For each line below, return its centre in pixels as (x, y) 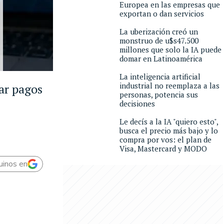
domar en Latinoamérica (161, 58)
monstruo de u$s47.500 (159, 40)
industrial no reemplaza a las (169, 85)
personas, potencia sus (159, 94)
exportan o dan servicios (162, 13)
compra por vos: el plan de (165, 139)
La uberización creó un (159, 31)
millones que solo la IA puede (170, 49)
